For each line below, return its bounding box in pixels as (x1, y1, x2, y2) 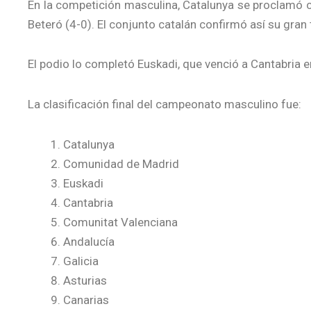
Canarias (63, 292, 109, 307)
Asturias (63, 273, 107, 287)
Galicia (63, 253, 99, 268)
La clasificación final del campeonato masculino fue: (28, 97, 301, 111)
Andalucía (63, 234, 115, 249)
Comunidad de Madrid (63, 156, 179, 171)
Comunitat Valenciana (63, 215, 178, 229)
